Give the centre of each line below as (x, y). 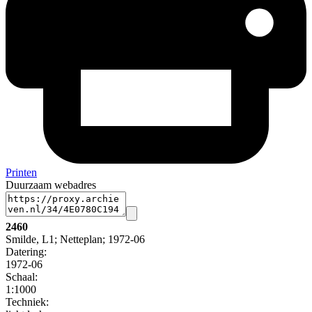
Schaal (20, 277)
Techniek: (27, 302)
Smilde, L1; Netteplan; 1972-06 (75, 240)
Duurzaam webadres (51, 185)
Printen (21, 173)
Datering (25, 252)
